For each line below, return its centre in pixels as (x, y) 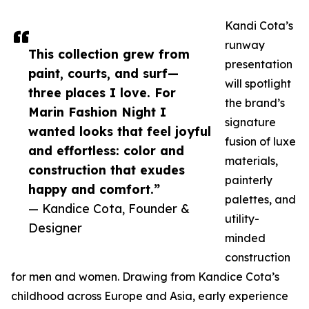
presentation (259, 64)
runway (245, 45)
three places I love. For (102, 93)
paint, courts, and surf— (103, 73)
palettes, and (260, 200)
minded (245, 238)
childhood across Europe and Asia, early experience (150, 296)
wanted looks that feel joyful (120, 131)
